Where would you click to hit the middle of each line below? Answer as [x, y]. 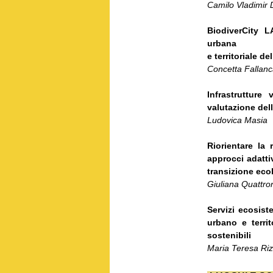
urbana [222, 43]
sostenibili [229, 235]
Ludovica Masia [237, 120]
